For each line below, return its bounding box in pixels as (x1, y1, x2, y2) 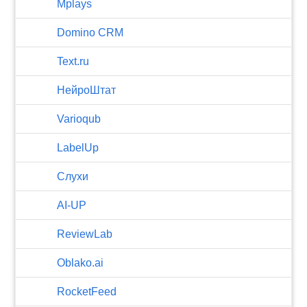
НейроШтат (57, 84, 116, 96)
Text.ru (57, 56, 90, 67)
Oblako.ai (57, 257, 104, 269)
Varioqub (57, 113, 101, 125)
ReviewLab (57, 228, 113, 240)
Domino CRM (57, 27, 124, 38)
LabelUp (57, 142, 99, 153)
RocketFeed (57, 286, 117, 297)
